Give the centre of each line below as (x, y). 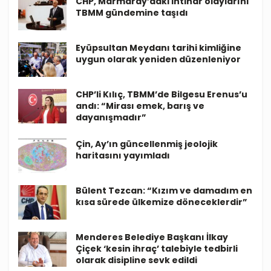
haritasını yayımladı (123, 156)
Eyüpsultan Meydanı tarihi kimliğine (158, 47)
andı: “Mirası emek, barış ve (140, 106)
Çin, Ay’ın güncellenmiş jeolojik (147, 144)
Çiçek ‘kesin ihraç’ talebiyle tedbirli (157, 249)
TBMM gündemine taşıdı (132, 12)
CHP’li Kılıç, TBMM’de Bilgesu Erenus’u (162, 95)
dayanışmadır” (111, 118)
